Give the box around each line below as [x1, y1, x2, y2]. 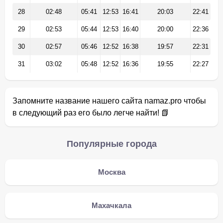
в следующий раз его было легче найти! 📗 [12, 109, 169, 117]
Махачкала [92, 201, 131, 210]
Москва [98, 168, 125, 176]
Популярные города [66, 139, 157, 149]
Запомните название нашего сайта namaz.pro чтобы [12, 97, 206, 105]
